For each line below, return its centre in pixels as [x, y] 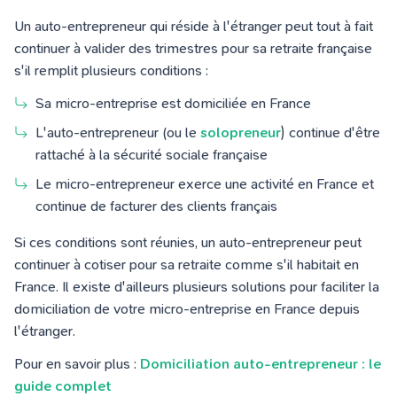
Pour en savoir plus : [77, 364]
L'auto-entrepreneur [99, 133]
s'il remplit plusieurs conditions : [111, 71]
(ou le [181, 133]
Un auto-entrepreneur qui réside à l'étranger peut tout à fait [194, 27]
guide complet [63, 386]
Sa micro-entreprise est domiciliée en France [173, 104]
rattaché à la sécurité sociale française [152, 155]
